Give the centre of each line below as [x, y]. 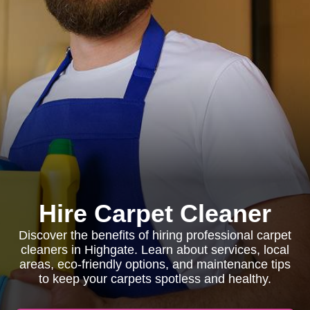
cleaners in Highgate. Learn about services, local [155, 250]
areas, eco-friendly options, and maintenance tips [155, 264]
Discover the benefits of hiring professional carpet [155, 235]
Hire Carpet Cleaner [155, 213]
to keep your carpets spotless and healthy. [155, 279]
